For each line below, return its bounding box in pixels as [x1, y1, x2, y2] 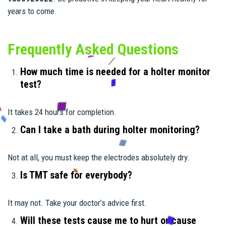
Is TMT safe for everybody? [20, 168, 132, 181]
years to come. [8, 6, 57, 16]
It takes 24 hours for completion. [8, 106, 117, 117]
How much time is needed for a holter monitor [20, 65, 210, 78]
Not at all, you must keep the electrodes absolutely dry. [8, 152, 190, 162]
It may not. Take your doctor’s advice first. [8, 197, 147, 208]
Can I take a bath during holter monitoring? [20, 123, 200, 136]
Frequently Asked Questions [8, 40, 182, 58]
